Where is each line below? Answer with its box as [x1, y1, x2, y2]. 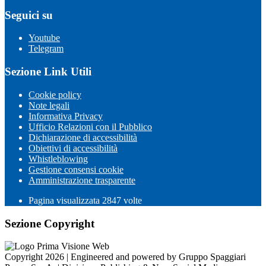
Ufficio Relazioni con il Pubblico [28, 121, 152, 132]
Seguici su [5, 8, 53, 21]
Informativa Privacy [28, 110, 103, 121]
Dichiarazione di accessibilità [28, 132, 137, 142]
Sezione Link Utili [5, 65, 91, 78]
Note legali [28, 100, 69, 110]
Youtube [28, 33, 60, 43]
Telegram [28, 43, 64, 54]
